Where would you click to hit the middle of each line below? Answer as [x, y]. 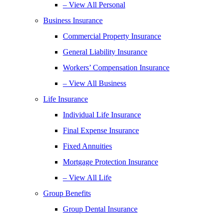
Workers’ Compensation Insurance [116, 68]
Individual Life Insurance [102, 115]
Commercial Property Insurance [112, 36]
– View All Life [87, 178]
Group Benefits [67, 193]
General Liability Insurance [105, 52]
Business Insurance [73, 20]
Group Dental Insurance [100, 209]
